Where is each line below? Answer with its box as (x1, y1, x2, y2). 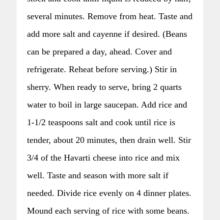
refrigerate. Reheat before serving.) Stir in (27, 64, 177, 74)
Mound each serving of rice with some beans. (27, 205, 190, 216)
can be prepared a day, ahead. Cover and (27, 46, 172, 56)
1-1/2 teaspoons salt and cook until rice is (27, 117, 175, 127)
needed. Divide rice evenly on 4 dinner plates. (27, 188, 192, 198)
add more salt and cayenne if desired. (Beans (27, 28, 187, 39)
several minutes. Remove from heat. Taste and (27, 11, 192, 21)
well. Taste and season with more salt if (27, 170, 168, 180)
